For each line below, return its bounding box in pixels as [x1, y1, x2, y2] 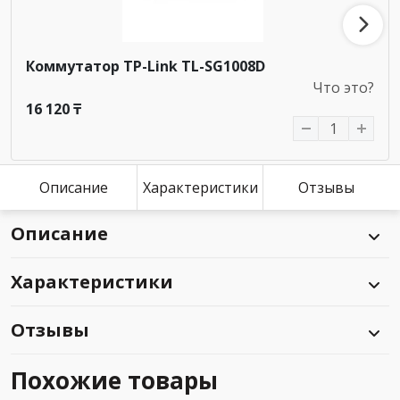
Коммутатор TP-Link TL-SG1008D [26, 56, 265, 76]
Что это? [312, 78, 374, 97]
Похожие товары [11, 364, 218, 396]
